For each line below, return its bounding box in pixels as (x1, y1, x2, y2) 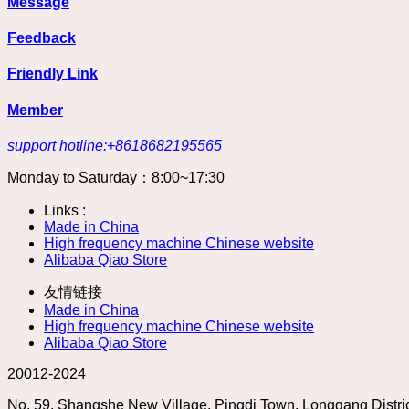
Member (7, 101, 63, 118)
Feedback (7, 30, 76, 47)
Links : (44, 202, 86, 218)
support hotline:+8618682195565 (7, 137, 222, 153)
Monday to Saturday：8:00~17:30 (7, 169, 225, 185)
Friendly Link (7, 66, 98, 82)
